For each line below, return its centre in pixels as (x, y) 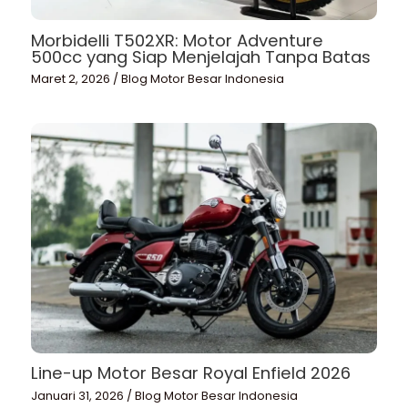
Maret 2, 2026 (72, 78)
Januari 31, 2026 (79, 395)
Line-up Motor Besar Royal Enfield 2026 (191, 373)
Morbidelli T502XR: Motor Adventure (178, 40)
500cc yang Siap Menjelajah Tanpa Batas (201, 56)
